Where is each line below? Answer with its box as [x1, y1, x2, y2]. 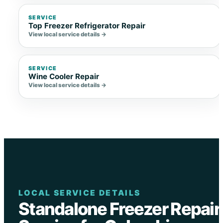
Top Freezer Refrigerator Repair [28, 20, 146, 30]
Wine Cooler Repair [28, 71, 100, 81]
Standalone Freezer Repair [18, 199, 220, 220]
